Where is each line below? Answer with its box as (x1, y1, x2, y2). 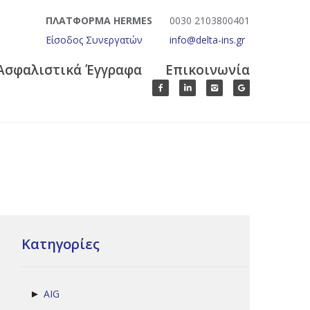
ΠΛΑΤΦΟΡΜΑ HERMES (46, 14, 152, 27)
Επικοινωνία (165, 61, 250, 80)
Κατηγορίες (21, 235, 100, 254)
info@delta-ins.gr (170, 33, 245, 46)
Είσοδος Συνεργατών (46, 33, 143, 46)
